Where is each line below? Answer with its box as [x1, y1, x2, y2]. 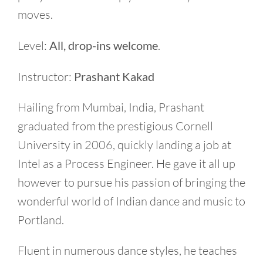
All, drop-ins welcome [47, 38, 158, 52]
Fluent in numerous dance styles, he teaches [18, 243, 237, 258]
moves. [18, 7, 53, 22]
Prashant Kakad [74, 69, 154, 83]
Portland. [18, 213, 64, 227]
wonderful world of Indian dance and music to [18, 194, 245, 208]
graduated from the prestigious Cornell [18, 119, 213, 133]
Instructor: [18, 69, 74, 84]
